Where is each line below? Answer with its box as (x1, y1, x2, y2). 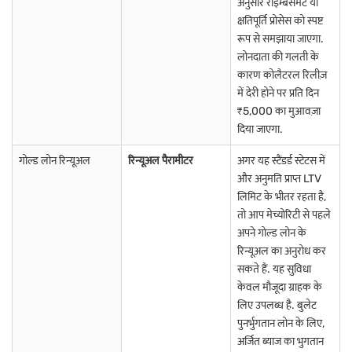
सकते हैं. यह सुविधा (237, 262, 311, 276)
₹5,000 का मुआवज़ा (237, 104, 321, 118)
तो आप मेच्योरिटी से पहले (237, 208, 331, 222)
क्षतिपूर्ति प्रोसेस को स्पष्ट (237, 14, 323, 27)
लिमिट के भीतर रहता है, (237, 190, 326, 203)
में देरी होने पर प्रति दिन (237, 86, 319, 100)
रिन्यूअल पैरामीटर (128, 154, 193, 167)
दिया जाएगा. (237, 123, 283, 136)
